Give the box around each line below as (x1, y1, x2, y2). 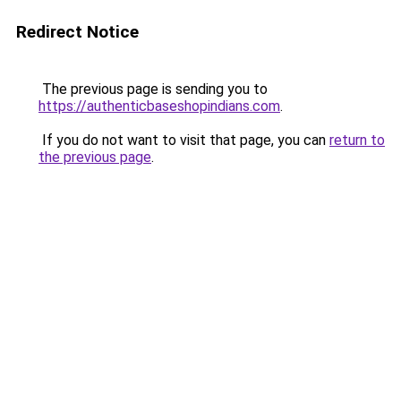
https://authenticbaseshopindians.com (38, 98, 280, 115)
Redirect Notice (16, 21, 139, 42)
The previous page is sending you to (38, 81, 268, 98)
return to (329, 132, 385, 149)
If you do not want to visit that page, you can (38, 132, 329, 149)
